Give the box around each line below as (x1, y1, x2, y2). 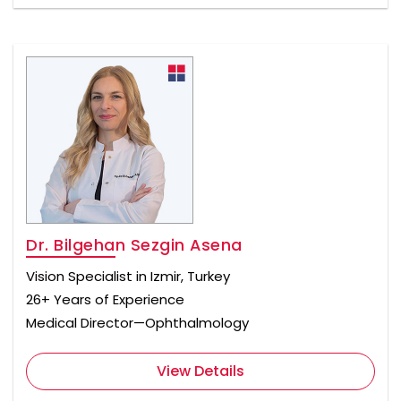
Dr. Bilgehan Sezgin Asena (26, 234, 243, 257)
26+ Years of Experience (26, 290, 184, 310)
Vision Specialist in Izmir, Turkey (26, 267, 230, 286)
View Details (157, 361, 244, 382)
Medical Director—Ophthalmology (26, 313, 249, 333)
